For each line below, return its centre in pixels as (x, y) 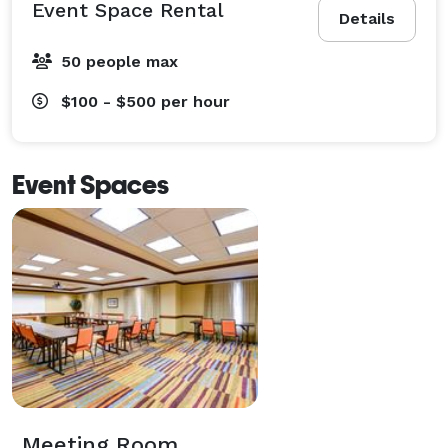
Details (367, 18)
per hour (195, 101)
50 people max (119, 61)
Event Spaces (90, 184)
